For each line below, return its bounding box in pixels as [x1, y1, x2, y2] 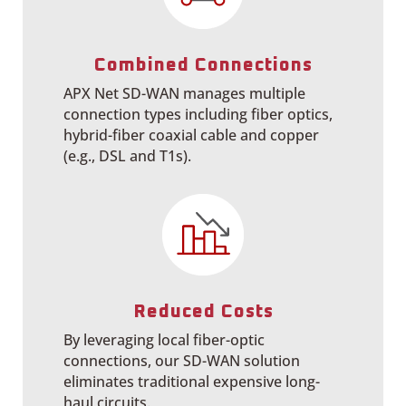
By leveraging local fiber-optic [63, 330, 265, 350]
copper [270, 125, 319, 145]
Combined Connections [93, 56, 313, 74]
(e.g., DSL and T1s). [63, 146, 191, 166]
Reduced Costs [132, 303, 274, 321]
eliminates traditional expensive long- [63, 372, 320, 391]
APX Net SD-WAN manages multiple [63, 83, 305, 103]
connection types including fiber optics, [63, 104, 333, 124]
